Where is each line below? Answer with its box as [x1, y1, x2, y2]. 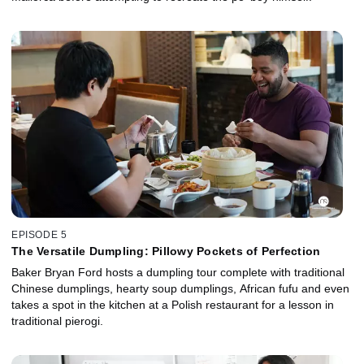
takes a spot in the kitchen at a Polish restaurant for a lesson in [11, 298, 334, 312]
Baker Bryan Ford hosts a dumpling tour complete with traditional [11, 266, 344, 279]
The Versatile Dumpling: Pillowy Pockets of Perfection [11, 245, 321, 258]
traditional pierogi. [11, 314, 103, 328]
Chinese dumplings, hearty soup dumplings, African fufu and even [11, 282, 349, 296]
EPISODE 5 [11, 229, 67, 241]
